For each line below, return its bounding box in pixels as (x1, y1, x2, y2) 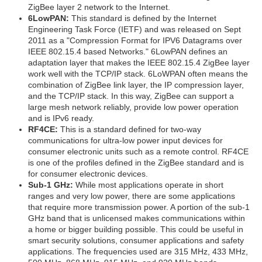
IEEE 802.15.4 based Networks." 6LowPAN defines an (28, 46, 227, 56)
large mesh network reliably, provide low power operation (28, 102, 239, 112)
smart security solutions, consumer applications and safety (28, 235, 244, 245)
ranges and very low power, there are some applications (28, 191, 235, 201)
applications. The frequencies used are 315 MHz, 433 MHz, (28, 246, 248, 256)
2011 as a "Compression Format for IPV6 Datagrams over (28, 35, 242, 45)
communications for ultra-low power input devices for (28, 135, 223, 145)
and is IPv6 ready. (28, 113, 94, 123)
